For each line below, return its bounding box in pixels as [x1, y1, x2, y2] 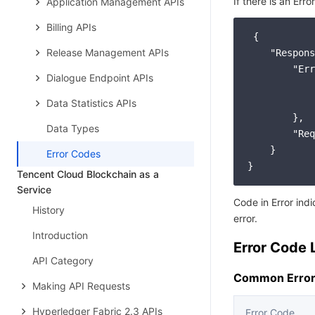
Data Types [46, 122, 99, 134]
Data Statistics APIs [46, 97, 136, 109]
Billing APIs [46, 21, 96, 33]
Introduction [32, 229, 88, 241]
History [32, 204, 65, 216]
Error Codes [46, 148, 101, 160]
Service [17, 184, 51, 195]
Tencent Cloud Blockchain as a [17, 168, 159, 180]
